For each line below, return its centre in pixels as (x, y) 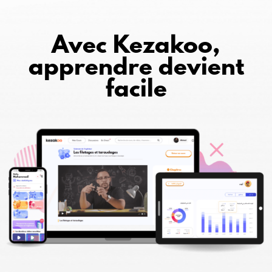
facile (136, 90)
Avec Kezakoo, (136, 47)
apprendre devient (136, 69)
